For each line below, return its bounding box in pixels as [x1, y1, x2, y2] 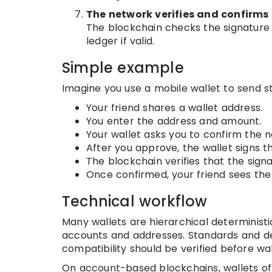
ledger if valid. [86, 34, 155, 48]
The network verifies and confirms [86, 7, 269, 21]
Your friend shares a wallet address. [86, 101, 263, 115]
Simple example [62, 58, 184, 78]
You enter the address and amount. [86, 114, 262, 128]
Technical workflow [62, 191, 208, 211]
